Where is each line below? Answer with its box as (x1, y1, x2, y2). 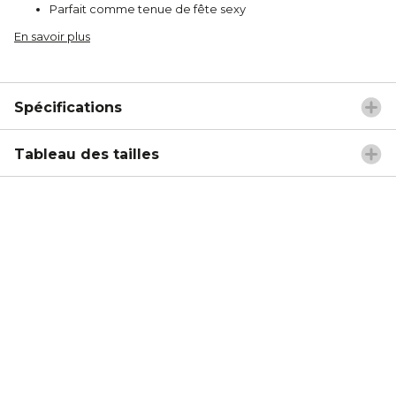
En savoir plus (14, 28, 90, 43)
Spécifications (14, 98, 122, 116)
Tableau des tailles (14, 145, 159, 163)
